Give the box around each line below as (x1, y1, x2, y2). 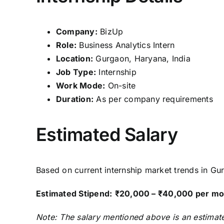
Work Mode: (56, 80, 105, 90)
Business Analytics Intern (76, 40, 175, 50)
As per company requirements (93, 94, 213, 104)
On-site (105, 80, 136, 90)
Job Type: (56, 67, 96, 77)
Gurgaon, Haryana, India (93, 53, 190, 63)
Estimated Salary (36, 123, 178, 145)
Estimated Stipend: (36, 188, 112, 198)
